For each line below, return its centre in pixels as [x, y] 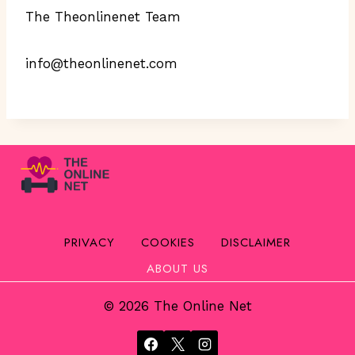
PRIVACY [90, 242]
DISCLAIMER [256, 242]
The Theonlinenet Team [103, 17]
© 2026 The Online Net [177, 306]
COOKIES [168, 242]
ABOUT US [177, 268]
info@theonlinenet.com [101, 63]
